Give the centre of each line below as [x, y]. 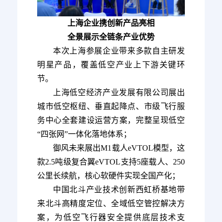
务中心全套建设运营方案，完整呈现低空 [111, 120]
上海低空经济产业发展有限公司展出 [119, 92]
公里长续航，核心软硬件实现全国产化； [109, 175]
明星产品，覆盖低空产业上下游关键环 [111, 64]
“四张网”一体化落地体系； [84, 134]
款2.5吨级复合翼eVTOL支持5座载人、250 [111, 162]
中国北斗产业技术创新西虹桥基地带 [119, 189]
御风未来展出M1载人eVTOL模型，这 [119, 148]
